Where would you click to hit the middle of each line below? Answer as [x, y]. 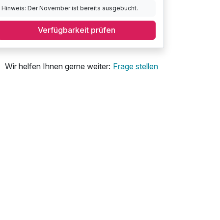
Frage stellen [136, 67]
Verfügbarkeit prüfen [77, 30]
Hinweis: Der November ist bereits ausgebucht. [70, 8]
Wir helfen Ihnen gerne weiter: [58, 67]
